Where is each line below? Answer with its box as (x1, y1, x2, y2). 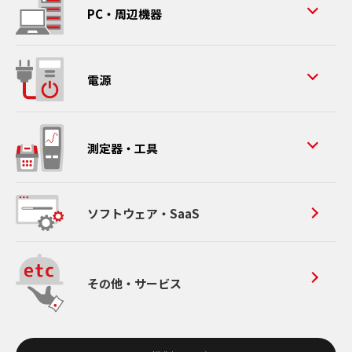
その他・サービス (86, 275, 181, 292)
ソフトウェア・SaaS (86, 204, 200, 222)
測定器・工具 (86, 140, 158, 157)
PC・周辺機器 (86, 5, 162, 22)
